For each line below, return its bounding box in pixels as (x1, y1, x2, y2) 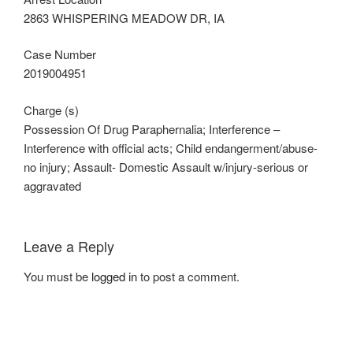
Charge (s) (24, 101, 79, 118)
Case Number (24, 46, 96, 63)
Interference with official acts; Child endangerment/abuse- (24, 139, 318, 156)
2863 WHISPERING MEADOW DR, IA (24, 9, 225, 26)
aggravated (24, 176, 81, 194)
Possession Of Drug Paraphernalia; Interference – (24, 120, 280, 137)
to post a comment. (137, 267, 240, 284)
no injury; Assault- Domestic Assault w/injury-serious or (24, 158, 308, 175)
